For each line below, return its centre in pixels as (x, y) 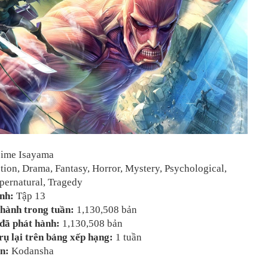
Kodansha (31, 251)
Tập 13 (31, 196)
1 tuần (127, 237)
